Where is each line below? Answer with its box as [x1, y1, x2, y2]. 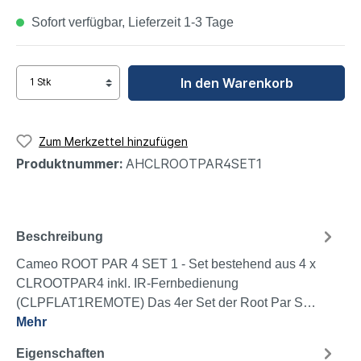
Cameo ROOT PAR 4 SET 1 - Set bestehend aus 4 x [16, 257, 316, 272]
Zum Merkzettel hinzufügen [39, 134, 188, 148]
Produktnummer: [16, 156, 126, 172]
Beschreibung [16, 229, 103, 243]
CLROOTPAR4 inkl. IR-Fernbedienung [16, 276, 239, 291]
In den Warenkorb [180, 74, 293, 91]
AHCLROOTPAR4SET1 [126, 156, 262, 172]
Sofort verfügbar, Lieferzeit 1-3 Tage [28, 15, 234, 29]
